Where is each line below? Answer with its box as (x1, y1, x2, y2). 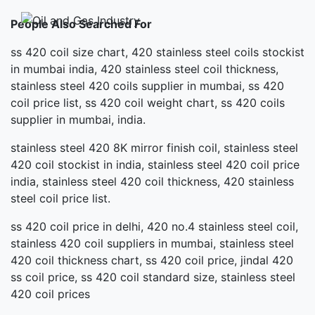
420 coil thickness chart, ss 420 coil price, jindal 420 (11, 252, 293, 267)
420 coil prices (11, 286, 90, 301)
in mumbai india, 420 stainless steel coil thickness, (11, 61, 278, 76)
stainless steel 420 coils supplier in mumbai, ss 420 (11, 78, 284, 93)
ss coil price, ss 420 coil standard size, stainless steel (11, 269, 295, 284)
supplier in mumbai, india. (11, 112, 146, 127)
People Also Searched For (11, 16, 152, 31)
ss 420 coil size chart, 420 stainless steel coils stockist (11, 44, 304, 59)
